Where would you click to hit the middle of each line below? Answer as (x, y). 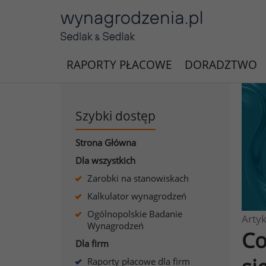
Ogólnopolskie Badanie (135, 214)
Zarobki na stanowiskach (138, 178)
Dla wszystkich (105, 160)
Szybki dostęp (115, 116)
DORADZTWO (221, 65)
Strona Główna (106, 142)
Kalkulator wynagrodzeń (137, 196)
